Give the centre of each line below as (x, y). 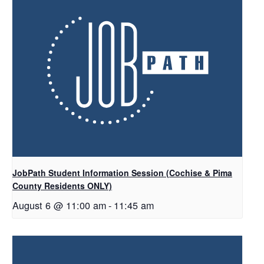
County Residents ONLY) (62, 186)
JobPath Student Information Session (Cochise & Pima (122, 173)
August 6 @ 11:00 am (59, 205)
